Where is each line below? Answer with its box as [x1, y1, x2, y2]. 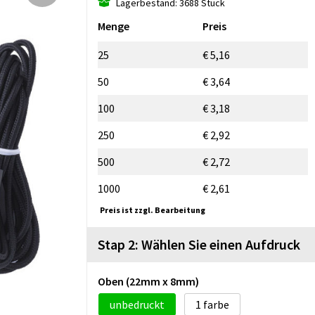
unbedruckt [110, 297, 165, 311]
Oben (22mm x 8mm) [98, 274, 199, 288]
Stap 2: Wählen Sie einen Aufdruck [98, 235, 300, 253]
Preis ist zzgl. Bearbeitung [100, 204, 205, 215]
